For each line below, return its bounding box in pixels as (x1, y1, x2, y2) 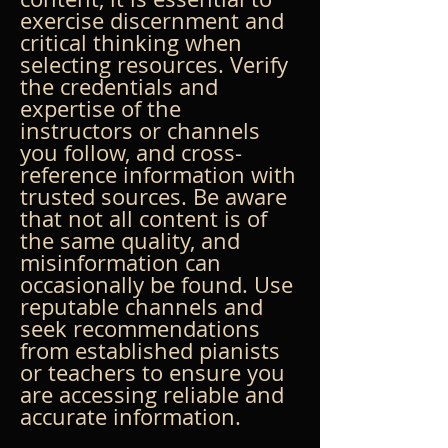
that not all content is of (20, 203, 273, 233)
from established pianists (20, 335, 286, 365)
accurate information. (20, 401, 241, 431)
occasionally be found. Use (20, 269, 299, 299)
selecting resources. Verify (20, 49, 294, 79)
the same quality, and (20, 225, 246, 255)
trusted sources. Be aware (20, 181, 293, 211)
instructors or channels (20, 115, 266, 145)
